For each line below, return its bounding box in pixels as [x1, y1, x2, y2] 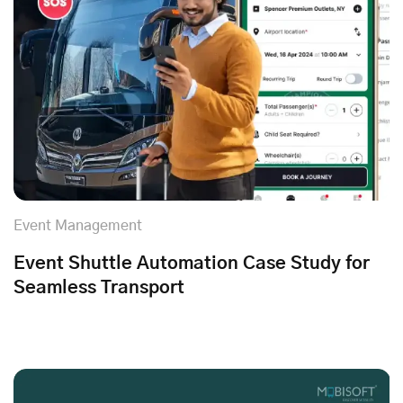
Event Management [13, 219, 142, 234]
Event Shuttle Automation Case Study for [13, 255, 370, 273]
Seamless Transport [13, 279, 184, 298]
